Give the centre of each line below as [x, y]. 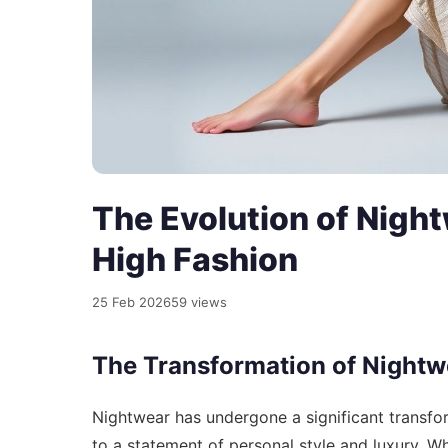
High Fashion [195, 259]
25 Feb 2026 [131, 301]
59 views [199, 301]
